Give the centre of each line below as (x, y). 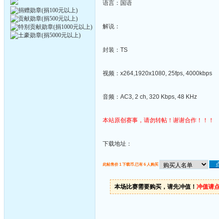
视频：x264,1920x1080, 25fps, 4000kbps (157, 73)
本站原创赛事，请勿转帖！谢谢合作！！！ (158, 120)
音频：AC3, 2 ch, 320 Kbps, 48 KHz (150, 97)
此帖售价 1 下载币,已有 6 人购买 (131, 164)
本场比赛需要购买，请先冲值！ (155, 187)
